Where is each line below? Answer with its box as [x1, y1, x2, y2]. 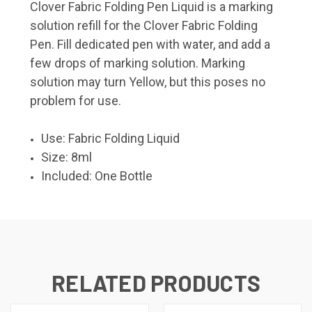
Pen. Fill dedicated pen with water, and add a [30, 36, 270, 52]
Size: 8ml [41, 149, 93, 164]
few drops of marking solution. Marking [30, 55, 245, 70]
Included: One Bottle [41, 168, 153, 183]
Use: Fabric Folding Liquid [41, 130, 180, 146]
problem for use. [30, 93, 121, 108]
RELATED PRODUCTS [52, 269, 260, 296]
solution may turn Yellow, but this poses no [30, 74, 265, 89]
